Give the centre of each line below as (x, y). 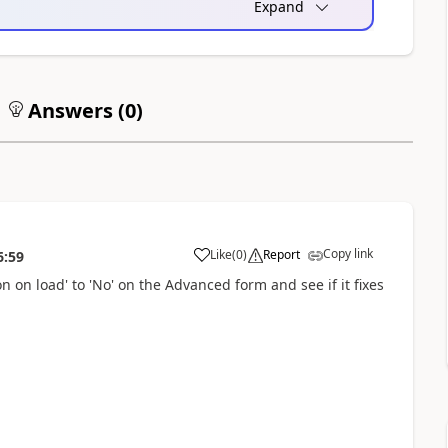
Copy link (347, 253)
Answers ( (73, 110)
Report (281, 254)
